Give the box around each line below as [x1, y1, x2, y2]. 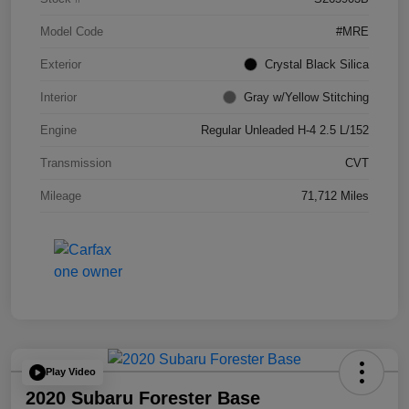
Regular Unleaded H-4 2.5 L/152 [201, 122, 369, 137]
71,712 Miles [301, 188, 369, 203]
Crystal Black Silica [265, 57, 369, 71]
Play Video [46, 366, 96, 378]
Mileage [40, 188, 81, 203]
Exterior [40, 57, 81, 71]
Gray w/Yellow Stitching [244, 89, 369, 104]
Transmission [40, 155, 111, 170]
